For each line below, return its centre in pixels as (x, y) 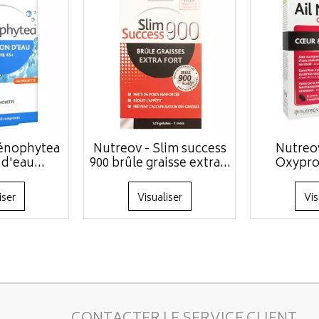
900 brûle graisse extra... (160, 164)
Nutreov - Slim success (160, 150)
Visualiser (159, 198)
